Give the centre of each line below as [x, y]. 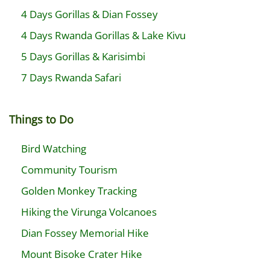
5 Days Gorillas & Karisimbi [83, 56]
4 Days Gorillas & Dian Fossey [89, 14]
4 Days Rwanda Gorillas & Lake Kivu [103, 35]
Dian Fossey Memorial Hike [85, 233]
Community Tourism [69, 170]
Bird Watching [54, 149]
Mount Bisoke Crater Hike [82, 254]
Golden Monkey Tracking [79, 191]
